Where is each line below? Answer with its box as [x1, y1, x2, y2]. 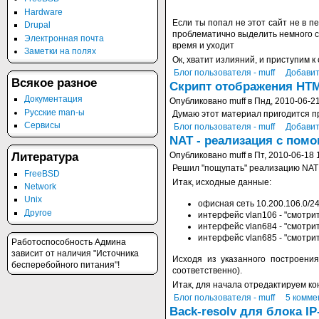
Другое [24, 207, 52, 218]
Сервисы [24, 120, 61, 131]
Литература [11, 150, 78, 164]
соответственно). [172, 266, 242, 276]
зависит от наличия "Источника [11, 248, 139, 258]
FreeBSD [24, 168, 60, 179]
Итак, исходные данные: [172, 177, 271, 187]
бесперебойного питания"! [11, 259, 120, 270]
